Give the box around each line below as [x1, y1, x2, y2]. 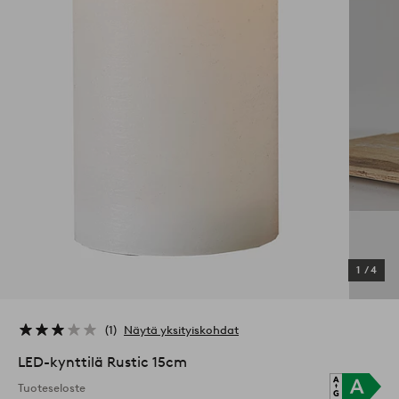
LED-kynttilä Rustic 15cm [18, 354, 187, 371]
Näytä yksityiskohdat [124, 322, 239, 337]
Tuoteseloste [18, 380, 85, 395]
